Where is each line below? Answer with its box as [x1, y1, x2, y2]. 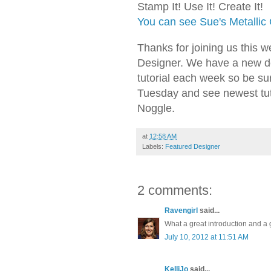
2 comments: [137, 183, 212, 198]
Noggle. [137, 102, 175, 115]
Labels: [142, 143, 165, 151]
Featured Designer [165, 143, 220, 151]
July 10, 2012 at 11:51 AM [165, 233, 249, 242]
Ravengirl [165, 206, 198, 215]
